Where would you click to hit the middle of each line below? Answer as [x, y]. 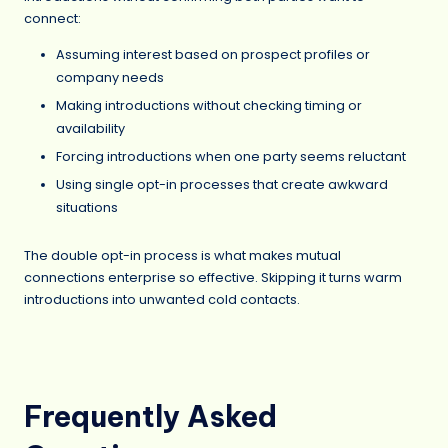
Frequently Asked [150, 417]
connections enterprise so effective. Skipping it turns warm [213, 277]
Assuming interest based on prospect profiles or [213, 54]
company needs [110, 77]
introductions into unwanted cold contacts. [162, 299]
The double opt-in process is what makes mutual [182, 255]
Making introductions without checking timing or [209, 105]
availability [90, 128]
